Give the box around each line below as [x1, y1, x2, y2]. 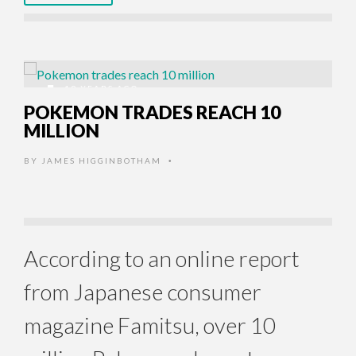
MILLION [24, 119, 99, 142]
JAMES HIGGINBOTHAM [41, 156, 161, 166]
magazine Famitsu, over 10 [24, 311, 276, 339]
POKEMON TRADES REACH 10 [24, 101, 281, 124]
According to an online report [24, 245, 300, 273]
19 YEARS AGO [61, 83, 138, 94]
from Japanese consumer [24, 278, 261, 306]
